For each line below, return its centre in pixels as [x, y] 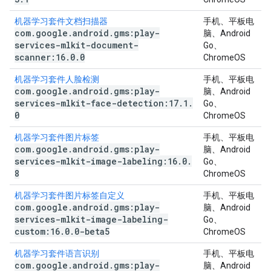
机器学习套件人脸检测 [57, 79]
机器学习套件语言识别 [57, 253]
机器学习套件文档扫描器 [61, 21]
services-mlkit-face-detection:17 [96, 103]
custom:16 [37, 231]
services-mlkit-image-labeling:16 [96, 161]
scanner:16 [40, 57]
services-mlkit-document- [77, 45]
